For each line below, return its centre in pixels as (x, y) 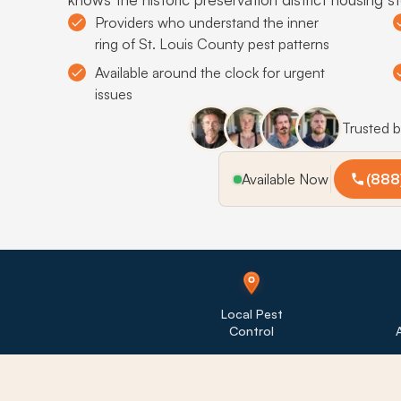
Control (252, 330)
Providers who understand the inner (207, 22)
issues (114, 94)
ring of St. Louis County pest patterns (212, 44)
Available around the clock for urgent (210, 73)
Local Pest (252, 313)
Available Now (286, 179)
